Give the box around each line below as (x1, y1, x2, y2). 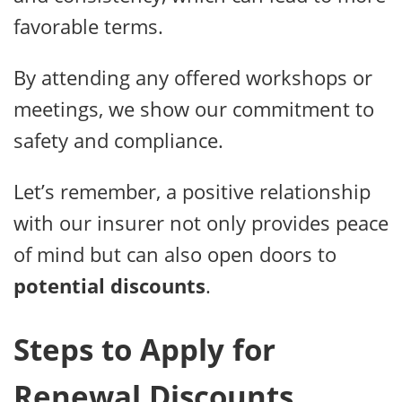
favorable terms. (13, 13, 163, 40)
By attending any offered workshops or (13, 64, 372, 92)
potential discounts (13, 272, 205, 300)
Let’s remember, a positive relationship (13, 178, 371, 205)
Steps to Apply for (13, 328, 275, 370)
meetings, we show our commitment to (13, 95, 374, 123)
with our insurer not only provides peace (13, 209, 389, 237)
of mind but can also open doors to (13, 240, 336, 268)
